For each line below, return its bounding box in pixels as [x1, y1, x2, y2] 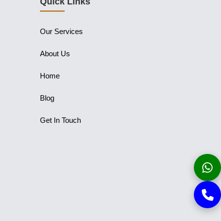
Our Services [39, 27, 83, 36]
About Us [39, 49, 70, 58]
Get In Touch [39, 115, 81, 124]
